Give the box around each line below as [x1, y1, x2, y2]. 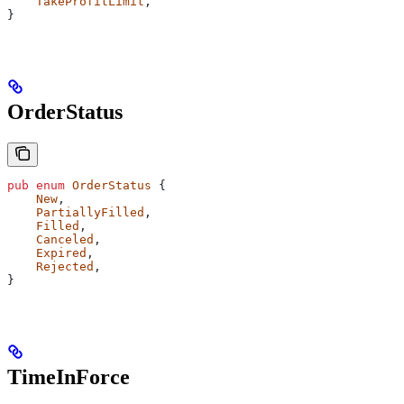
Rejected [7, 259, 94, 273]
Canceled [7, 232, 94, 246]
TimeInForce [7, 364, 130, 389]
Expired [7, 245, 87, 260]
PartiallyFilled [7, 205, 144, 219]
